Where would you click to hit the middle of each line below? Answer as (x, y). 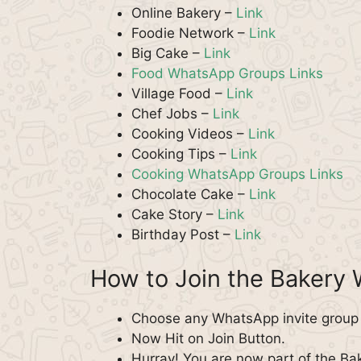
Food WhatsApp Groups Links (227, 73)
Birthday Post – (183, 234)
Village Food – (179, 93)
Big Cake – (168, 53)
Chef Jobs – (172, 113)
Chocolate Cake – (190, 194)
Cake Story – (174, 214)
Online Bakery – (184, 12)
